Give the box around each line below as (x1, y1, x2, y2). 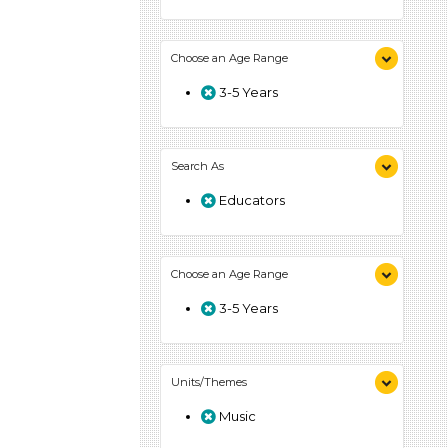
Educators (216, 192, 285, 209)
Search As (171, 159, 224, 173)
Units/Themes (171, 375, 247, 389)
